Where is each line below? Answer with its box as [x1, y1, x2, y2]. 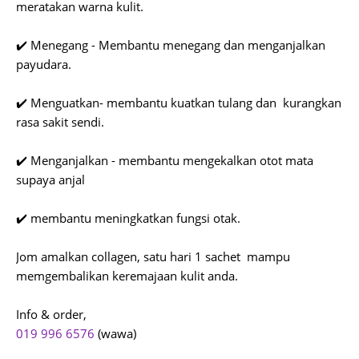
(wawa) [95, 325, 139, 341]
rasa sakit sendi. [16, 114, 104, 130]
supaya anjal [16, 171, 85, 188]
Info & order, [16, 306, 87, 322]
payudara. [16, 56, 75, 72]
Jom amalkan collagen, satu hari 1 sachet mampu [16, 248, 290, 264]
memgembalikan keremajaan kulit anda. [16, 268, 238, 284]
